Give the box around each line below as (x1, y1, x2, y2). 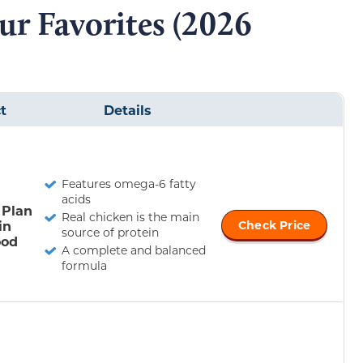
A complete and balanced (62, 241, 206, 258)
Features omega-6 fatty (62, 175, 196, 191)
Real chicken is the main (62, 208, 199, 224)
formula (62, 257, 107, 273)
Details (104, 100, 152, 118)
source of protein (62, 224, 159, 240)
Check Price (238, 216, 311, 233)
